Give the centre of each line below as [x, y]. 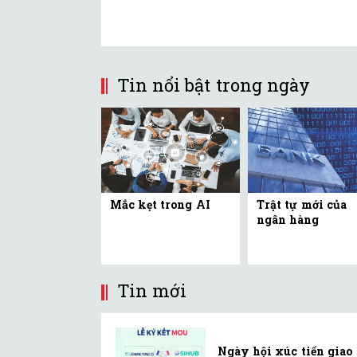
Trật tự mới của [302, 205]
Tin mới [152, 291]
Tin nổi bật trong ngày [214, 84]
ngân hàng [288, 220]
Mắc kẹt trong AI [160, 205]
